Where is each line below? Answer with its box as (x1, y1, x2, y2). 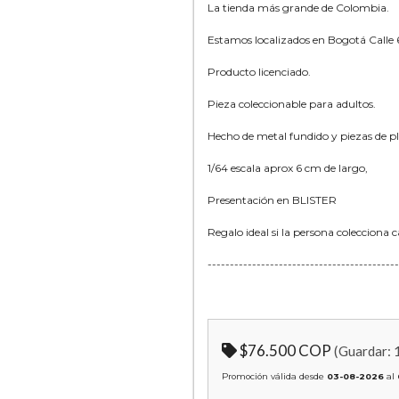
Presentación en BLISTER (208, 192, 337, 207)
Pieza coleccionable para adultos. (208, 96, 376, 110)
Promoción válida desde (222, 370, 327, 381)
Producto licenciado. (208, 64, 311, 78)
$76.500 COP (240, 340, 331, 360)
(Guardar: (334, 342, 394, 359)
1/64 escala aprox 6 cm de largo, (208, 160, 368, 175)
